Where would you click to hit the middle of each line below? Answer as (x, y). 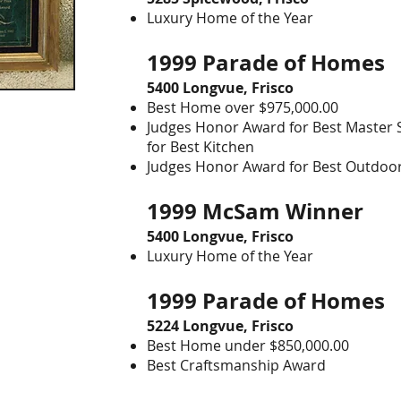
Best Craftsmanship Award (236, 365)
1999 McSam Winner (255, 211)
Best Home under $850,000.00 (248, 346)
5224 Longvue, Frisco (220, 326)
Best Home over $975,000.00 (243, 107)
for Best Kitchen (200, 147)
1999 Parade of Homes (266, 63)
